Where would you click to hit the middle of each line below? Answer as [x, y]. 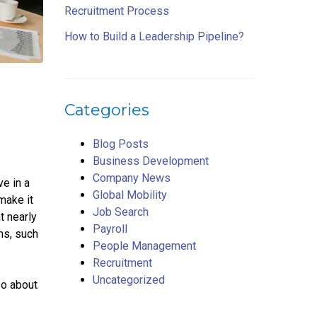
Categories [107, 110]
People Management [144, 246]
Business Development [151, 161]
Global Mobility [130, 195]
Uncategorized [129, 280]
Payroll [110, 229]
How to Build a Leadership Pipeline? [154, 36]
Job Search [121, 212]
